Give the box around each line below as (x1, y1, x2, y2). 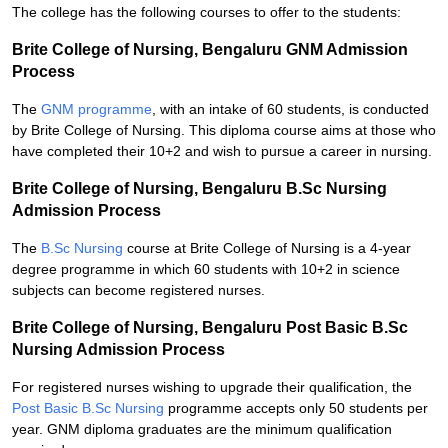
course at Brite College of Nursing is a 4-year (123, 240, 411, 256)
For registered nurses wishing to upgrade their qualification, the (12, 379, 412, 395)
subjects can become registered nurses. (12, 282, 265, 298)
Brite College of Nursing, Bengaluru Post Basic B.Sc (12, 319, 408, 336)
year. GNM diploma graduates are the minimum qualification (12, 421, 392, 437)
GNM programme (41, 101, 152, 117)
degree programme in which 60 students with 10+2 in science (12, 261, 400, 277)
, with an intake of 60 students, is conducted (152, 101, 429, 117)
